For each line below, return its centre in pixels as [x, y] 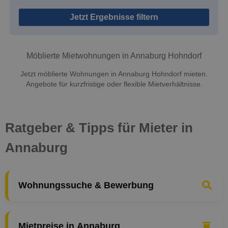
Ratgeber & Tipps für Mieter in [99, 127]
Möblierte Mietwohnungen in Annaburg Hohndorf [114, 56]
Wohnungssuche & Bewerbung [86, 186]
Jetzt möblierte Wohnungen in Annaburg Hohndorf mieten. [114, 74]
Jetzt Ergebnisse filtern [114, 17]
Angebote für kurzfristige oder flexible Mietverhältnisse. [114, 84]
